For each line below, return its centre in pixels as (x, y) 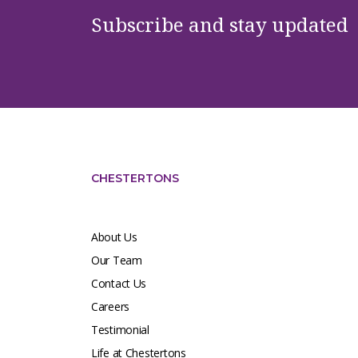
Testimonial (120, 330)
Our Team (117, 261)
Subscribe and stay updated (220, 25)
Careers (111, 307)
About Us (114, 237)
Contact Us (119, 284)
